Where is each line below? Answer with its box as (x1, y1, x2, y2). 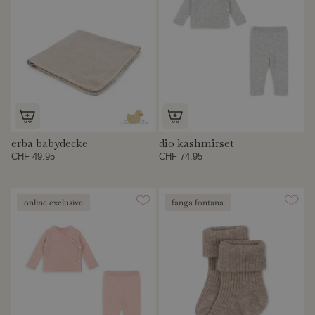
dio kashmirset (159, 135, 235, 150)
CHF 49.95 (11, 150, 55, 162)
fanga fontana (172, 196, 224, 208)
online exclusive (24, 196, 83, 208)
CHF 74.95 (159, 150, 203, 162)
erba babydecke (11, 135, 88, 150)
